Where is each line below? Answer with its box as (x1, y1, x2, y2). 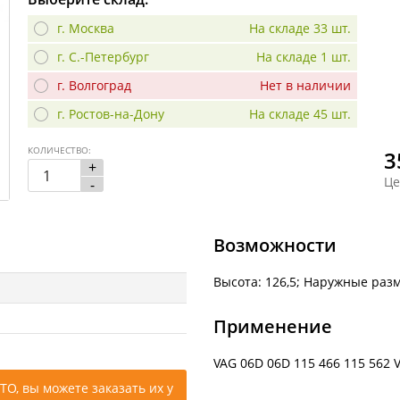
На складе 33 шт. (249, 20, 351, 37)
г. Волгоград (57, 77, 131, 95)
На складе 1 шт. (256, 48, 351, 66)
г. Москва (57, 20, 114, 37)
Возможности (213, 232, 337, 257)
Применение (213, 313, 332, 338)
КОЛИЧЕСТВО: (28, 145, 91, 157)
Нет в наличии (260, 77, 351, 95)
